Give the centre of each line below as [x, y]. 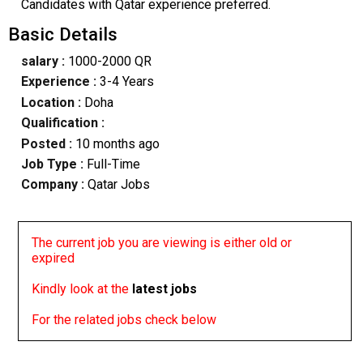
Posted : [48, 143]
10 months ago [117, 143]
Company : [52, 185]
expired [53, 258]
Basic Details [62, 34]
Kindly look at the [82, 288]
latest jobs [165, 288]
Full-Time [113, 164]
